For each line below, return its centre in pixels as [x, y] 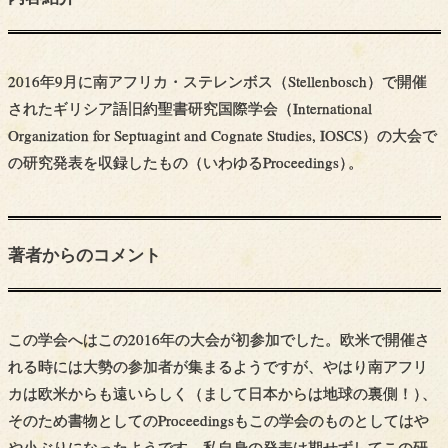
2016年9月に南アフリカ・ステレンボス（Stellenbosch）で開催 [217, 80]
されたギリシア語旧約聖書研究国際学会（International [189, 107]
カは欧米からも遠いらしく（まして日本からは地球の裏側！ [210, 393]
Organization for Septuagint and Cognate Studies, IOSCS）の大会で [222, 134]
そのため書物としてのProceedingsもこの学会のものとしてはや [218, 420]
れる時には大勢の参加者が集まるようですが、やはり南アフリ [217, 366]
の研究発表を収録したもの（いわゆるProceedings [173, 161]
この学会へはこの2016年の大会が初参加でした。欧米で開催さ [218, 339]
